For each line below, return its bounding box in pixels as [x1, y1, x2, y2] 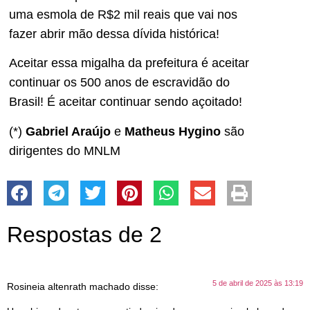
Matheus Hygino [125, 124, 221, 138]
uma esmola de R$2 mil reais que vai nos [9, 8, 237, 22]
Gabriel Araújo [26, 124, 111, 138]
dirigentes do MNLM [9, 143, 120, 158]
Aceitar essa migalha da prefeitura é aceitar [9, 56, 249, 71]
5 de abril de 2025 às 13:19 [212, 279, 303, 288]
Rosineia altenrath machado [7, 281, 130, 293]
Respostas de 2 [7, 222, 162, 248]
